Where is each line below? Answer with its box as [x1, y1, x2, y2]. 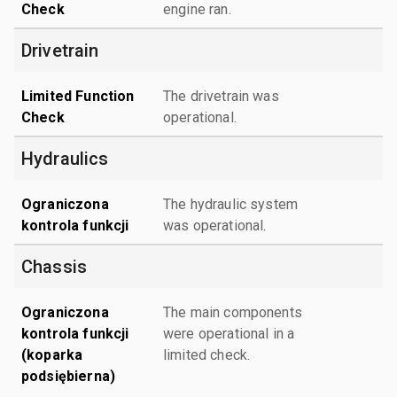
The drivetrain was [163, 87, 279, 105]
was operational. [163, 216, 267, 234]
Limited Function [21, 87, 135, 105]
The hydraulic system [163, 195, 298, 213]
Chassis [21, 255, 88, 277]
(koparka [21, 346, 83, 363]
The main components [163, 303, 302, 321]
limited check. [163, 346, 251, 363]
